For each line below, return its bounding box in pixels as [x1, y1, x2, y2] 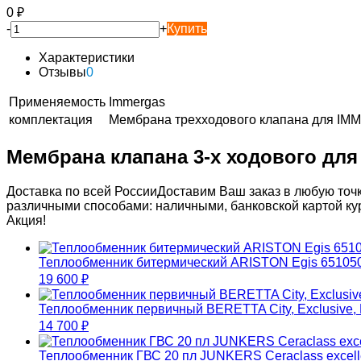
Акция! [6, 213, 46, 227]
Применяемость [9, 94, 106, 109]
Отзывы [39, 64, 86, 79]
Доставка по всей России [6, 184, 157, 198]
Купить [167, 21, 207, 35]
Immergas [109, 94, 165, 109]
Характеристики [39, 50, 135, 64]
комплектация [9, 112, 93, 127]
